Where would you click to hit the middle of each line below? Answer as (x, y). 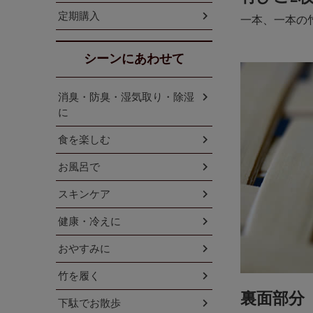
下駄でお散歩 (89, 303)
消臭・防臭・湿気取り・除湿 (126, 96)
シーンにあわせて (134, 59)
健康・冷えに (89, 221)
